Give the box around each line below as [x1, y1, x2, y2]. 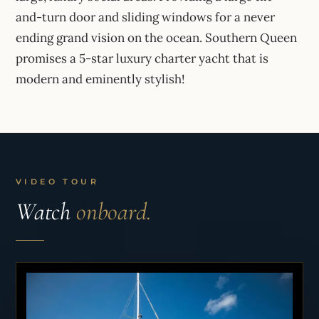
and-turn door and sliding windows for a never [16, 9, 275, 25]
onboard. [75, 197, 152, 226]
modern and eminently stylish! [16, 70, 185, 87]
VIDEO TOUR [16, 177, 100, 187]
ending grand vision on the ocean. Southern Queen [16, 29, 297, 46]
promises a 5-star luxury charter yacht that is [16, 50, 268, 66]
